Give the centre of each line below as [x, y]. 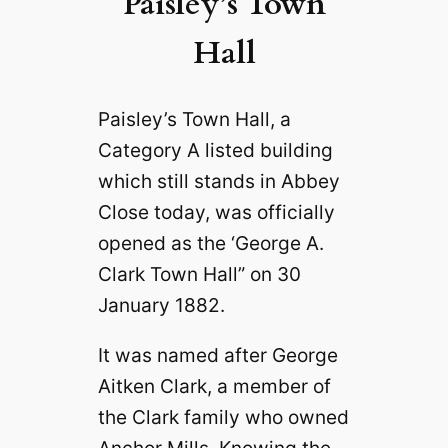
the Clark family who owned [223, 417]
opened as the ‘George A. [210, 242]
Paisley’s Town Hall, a [194, 118]
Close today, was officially [216, 211]
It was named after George [217, 355]
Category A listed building [215, 149]
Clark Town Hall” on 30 [199, 273]
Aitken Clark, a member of [214, 386]
